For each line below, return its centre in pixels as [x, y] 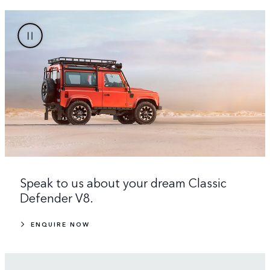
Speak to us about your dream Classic [123, 182]
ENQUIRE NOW [60, 224]
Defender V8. [57, 197]
